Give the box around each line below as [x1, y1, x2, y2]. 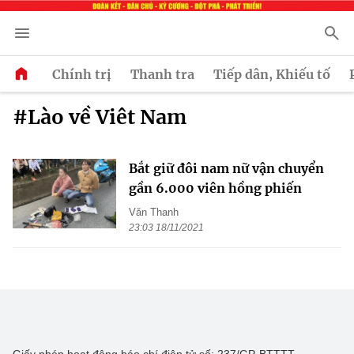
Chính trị [52, 66, 111, 82]
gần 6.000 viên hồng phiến [129, 180, 302, 197]
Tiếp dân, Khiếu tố [213, 66, 330, 82]
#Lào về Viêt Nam [13, 104, 186, 130]
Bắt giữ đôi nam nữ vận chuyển [129, 160, 324, 177]
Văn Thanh [129, 206, 179, 219]
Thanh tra [130, 66, 194, 82]
